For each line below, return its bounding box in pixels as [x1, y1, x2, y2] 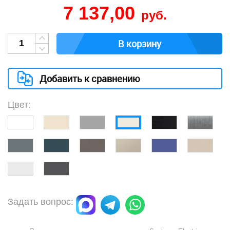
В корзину [118, 37, 161, 50]
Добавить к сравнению [40, 72, 140, 85]
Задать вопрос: [8, 197, 73, 207]
